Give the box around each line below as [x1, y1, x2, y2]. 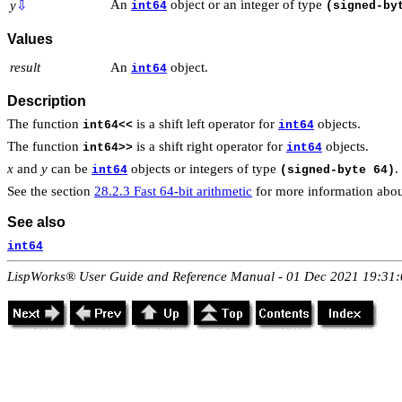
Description [7, 92, 86, 109]
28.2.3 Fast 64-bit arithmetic [94, 183, 252, 198]
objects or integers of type [127, 161, 280, 176]
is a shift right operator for [133, 138, 286, 153]
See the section [7, 183, 94, 198]
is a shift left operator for [133, 116, 278, 131]
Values [7, 31, 53, 47]
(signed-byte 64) [280, 162, 395, 177]
